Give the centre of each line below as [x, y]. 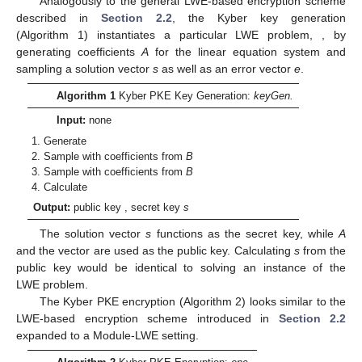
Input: [71, 120]
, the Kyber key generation [259, 17]
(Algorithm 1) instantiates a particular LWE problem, [169, 34]
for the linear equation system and [247, 51]
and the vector [55, 251]
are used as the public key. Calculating [194, 251]
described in [59, 17]
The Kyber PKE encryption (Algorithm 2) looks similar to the [192, 302]
